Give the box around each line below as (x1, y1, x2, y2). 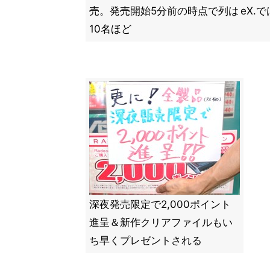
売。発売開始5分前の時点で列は (89, 5, 239, 17)
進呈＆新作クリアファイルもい (89, 216, 233, 228)
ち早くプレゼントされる (89, 234, 202, 246)
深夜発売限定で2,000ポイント (89, 198, 231, 210)
